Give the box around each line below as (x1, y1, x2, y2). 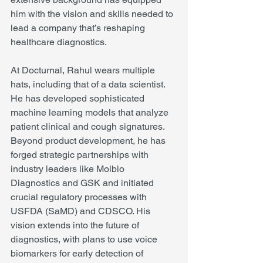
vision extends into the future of (11, 219, 141, 231)
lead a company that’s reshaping (11, 22, 147, 33)
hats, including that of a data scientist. (11, 78, 167, 90)
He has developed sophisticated (11, 92, 147, 104)
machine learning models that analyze (11, 106, 171, 118)
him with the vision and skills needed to (11, 8, 176, 19)
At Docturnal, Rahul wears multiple (11, 64, 157, 76)
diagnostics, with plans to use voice (11, 233, 160, 245)
